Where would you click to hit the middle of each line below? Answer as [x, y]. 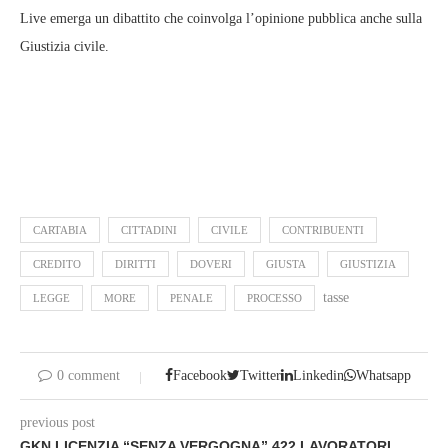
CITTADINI [149, 230]
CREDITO [57, 264]
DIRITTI [135, 264]
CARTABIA [60, 230]
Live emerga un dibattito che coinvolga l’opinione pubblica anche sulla [221, 19]
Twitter [260, 376]
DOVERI [211, 264]
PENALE [191, 298]
